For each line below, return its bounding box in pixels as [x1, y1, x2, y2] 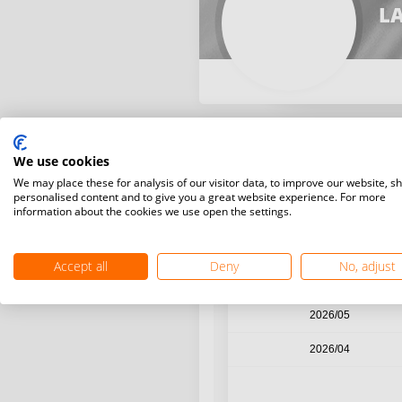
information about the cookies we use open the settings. [13, 204, 292, 219]
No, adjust [339, 258, 397, 275]
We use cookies [13, 153, 109, 170]
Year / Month [298, 162, 362, 175]
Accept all [53, 258, 108, 275]
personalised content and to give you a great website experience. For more [13, 189, 386, 205]
